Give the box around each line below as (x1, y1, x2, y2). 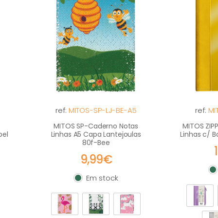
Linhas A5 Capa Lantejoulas (51, 129, 141, 139)
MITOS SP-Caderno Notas (54, 121, 139, 131)
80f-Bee (82, 138, 110, 147)
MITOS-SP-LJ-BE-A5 (68, 105, 137, 115)
